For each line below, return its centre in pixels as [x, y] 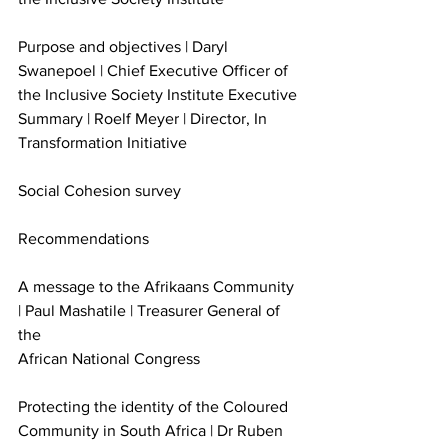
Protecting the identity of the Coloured [155, 407]
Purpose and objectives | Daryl [125, 47]
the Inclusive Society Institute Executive [159, 95]
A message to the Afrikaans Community [158, 287]
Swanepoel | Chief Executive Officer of [155, 71]
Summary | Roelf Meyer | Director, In [144, 119]
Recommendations [83, 239]
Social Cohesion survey [99, 191]
